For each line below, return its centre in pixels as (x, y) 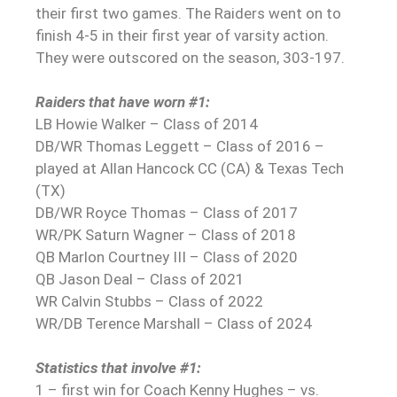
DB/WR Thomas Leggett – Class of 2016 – (180, 146)
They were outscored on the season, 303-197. (190, 57)
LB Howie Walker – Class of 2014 (147, 124)
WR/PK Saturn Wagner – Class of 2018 (166, 234)
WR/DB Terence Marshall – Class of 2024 (174, 323)
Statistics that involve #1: (118, 367)
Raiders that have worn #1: (123, 101)
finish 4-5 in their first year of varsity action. (182, 35)
